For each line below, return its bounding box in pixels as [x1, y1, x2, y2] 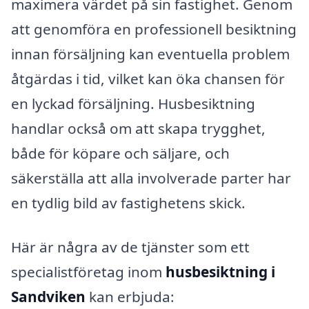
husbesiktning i [166, 262, 275, 282]
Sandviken [11, 287, 86, 307]
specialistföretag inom [11, 262, 166, 282]
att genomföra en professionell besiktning [11, 19, 297, 39]
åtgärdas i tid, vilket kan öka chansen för [11, 69, 285, 89]
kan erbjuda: [86, 287, 175, 307]
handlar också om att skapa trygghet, [11, 119, 266, 139]
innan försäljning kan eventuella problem [11, 44, 290, 64]
